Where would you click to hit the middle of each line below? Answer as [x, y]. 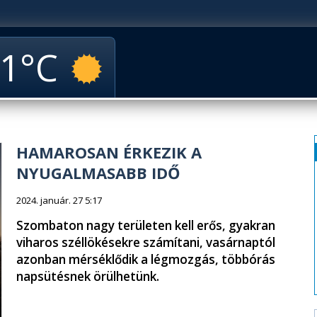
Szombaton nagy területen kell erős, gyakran [146, 225]
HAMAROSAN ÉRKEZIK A [109, 152]
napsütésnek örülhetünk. [88, 276]
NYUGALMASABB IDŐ [98, 173]
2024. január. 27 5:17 [59, 200]
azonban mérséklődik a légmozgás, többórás [146, 259]
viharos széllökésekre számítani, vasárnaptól [146, 242]
